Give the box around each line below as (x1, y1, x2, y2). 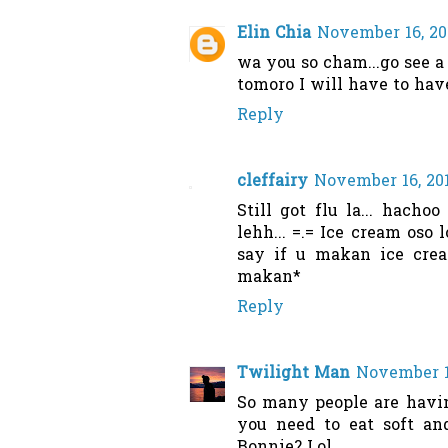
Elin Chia (237, 22, 311, 47)
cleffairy (237, 170, 308, 195)
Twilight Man (237, 362, 350, 387)
